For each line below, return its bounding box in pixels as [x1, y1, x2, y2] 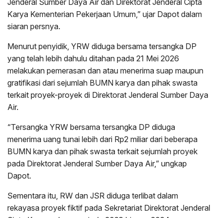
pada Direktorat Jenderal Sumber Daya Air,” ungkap [7, 159, 187, 169]
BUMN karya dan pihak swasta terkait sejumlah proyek [7, 146, 198, 157]
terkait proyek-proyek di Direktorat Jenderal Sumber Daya [7, 90, 208, 100]
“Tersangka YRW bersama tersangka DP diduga [7, 122, 175, 132]
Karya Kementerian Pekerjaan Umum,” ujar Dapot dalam [7, 9, 202, 19]
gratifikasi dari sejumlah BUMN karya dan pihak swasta [7, 78, 198, 88]
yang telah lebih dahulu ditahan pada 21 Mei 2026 [7, 54, 179, 64]
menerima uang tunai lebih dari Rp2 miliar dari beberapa [7, 134, 198, 145]
